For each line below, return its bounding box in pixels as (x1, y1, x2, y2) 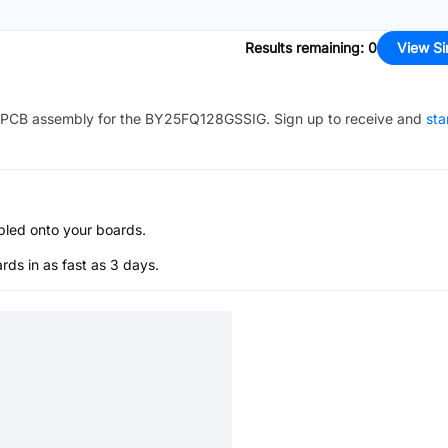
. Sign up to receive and (266, 110, 422, 127)
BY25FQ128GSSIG (145, 110, 266, 127)
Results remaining (245, 39, 360, 56)
